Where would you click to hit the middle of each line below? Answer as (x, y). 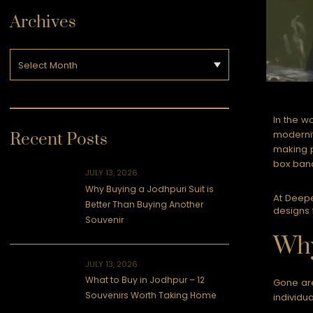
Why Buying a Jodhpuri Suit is (150, 189)
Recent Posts (59, 139)
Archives (43, 22)
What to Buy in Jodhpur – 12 (145, 280)
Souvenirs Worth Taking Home (151, 296)
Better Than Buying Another (145, 204)
